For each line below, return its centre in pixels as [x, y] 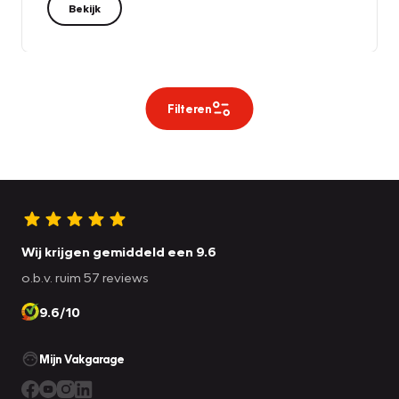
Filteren [189, 109]
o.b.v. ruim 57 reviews [85, 277]
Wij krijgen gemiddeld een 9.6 [119, 252]
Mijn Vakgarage [82, 359]
